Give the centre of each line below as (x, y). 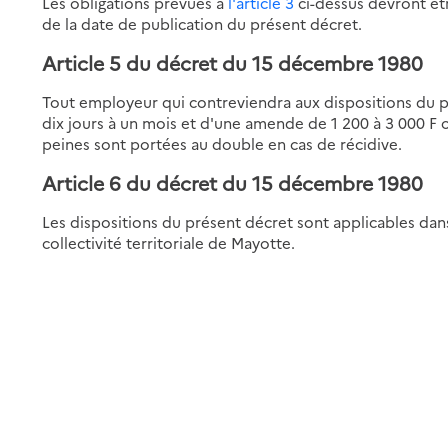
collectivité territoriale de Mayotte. (169, 242)
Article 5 (82, 62)
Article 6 (82, 182)
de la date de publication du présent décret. (202, 23)
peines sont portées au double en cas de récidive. (222, 143)
